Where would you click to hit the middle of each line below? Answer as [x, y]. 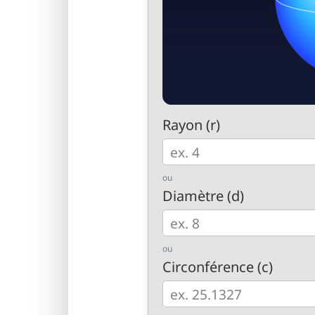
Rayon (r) [191, 125]
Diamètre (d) [203, 196]
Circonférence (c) [217, 267]
